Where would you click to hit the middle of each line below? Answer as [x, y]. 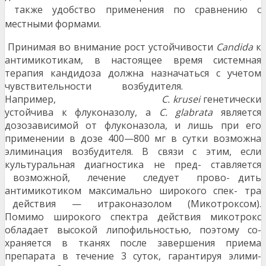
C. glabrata [190, 113]
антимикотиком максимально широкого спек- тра [133, 191]
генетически [232, 99]
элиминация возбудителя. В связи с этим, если [133, 152]
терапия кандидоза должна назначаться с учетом [133, 73]
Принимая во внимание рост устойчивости [110, 47]
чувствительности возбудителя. [133, 86]
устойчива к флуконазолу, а [82, 113]
